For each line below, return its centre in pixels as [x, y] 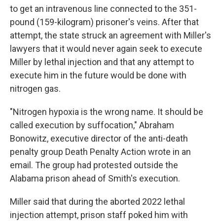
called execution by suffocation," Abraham [92, 125]
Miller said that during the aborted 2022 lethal [97, 202]
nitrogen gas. [35, 89]
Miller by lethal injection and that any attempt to [102, 62]
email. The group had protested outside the [94, 165]
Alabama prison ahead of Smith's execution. [95, 178]
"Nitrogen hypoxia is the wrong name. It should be [107, 112]
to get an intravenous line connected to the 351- [103, 9]
